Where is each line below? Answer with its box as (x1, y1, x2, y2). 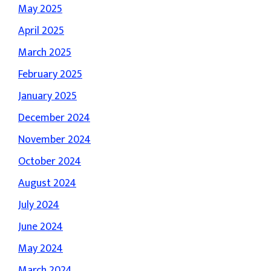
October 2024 (18, 152, 81, 171)
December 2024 (18, 109, 90, 127)
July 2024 (18, 196, 59, 214)
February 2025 (18, 65, 82, 83)
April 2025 (18, 22, 64, 40)
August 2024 (18, 174, 76, 192)
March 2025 (18, 44, 71, 62)
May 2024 (18, 240, 63, 258)
